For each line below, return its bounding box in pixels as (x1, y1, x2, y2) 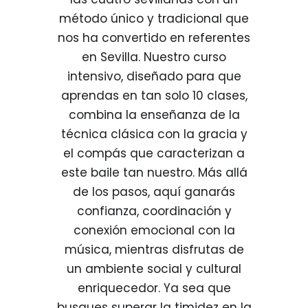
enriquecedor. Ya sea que (77, 279, 231, 296)
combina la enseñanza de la (68, 106, 240, 123)
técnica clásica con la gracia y (60, 125, 247, 142)
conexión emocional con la (73, 221, 235, 239)
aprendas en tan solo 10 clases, (60, 87, 247, 104)
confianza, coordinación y (76, 202, 232, 219)
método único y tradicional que (59, 10, 249, 27)
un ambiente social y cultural (67, 260, 241, 277)
